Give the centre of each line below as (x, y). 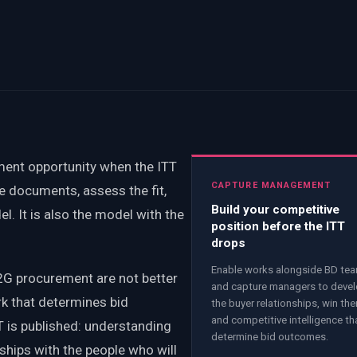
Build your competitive (275, 209)
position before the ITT (278, 226)
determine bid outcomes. (270, 336)
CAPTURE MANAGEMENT (271, 185)
